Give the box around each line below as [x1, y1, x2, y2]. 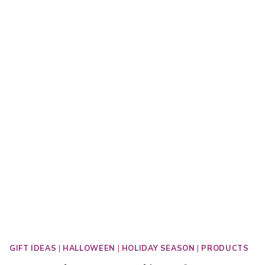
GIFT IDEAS [9, 243, 57, 253]
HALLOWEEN [63, 243, 115, 253]
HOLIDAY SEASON [121, 243, 195, 253]
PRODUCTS [201, 243, 249, 253]
